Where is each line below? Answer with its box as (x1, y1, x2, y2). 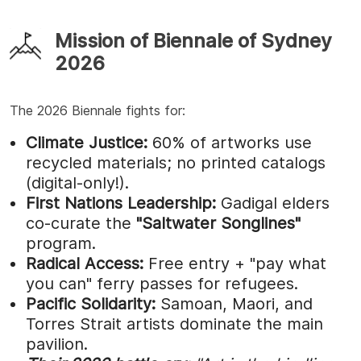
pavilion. (26, 334, 88, 354)
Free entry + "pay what (148, 253, 326, 273)
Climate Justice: (26, 132, 152, 152)
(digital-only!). (26, 172, 129, 193)
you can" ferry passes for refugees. (26, 273, 298, 293)
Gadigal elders (221, 193, 330, 213)
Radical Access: (26, 253, 148, 273)
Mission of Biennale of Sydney (55, 28, 332, 52)
